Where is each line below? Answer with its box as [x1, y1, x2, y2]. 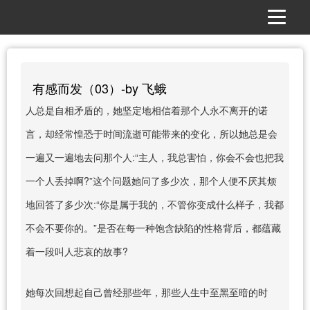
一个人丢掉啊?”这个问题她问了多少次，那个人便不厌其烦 [25, 173, 277, 188]
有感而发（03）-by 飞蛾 [32, 78, 167, 97]
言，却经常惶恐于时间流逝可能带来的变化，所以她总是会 [25, 126, 277, 140]
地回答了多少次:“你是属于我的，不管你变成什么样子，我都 [25, 197, 284, 211]
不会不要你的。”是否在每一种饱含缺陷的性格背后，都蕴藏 [25, 220, 281, 235]
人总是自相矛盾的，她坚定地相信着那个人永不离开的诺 [25, 102, 268, 117]
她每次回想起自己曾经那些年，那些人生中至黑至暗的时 [25, 284, 268, 299]
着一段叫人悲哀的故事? [25, 244, 128, 258]
